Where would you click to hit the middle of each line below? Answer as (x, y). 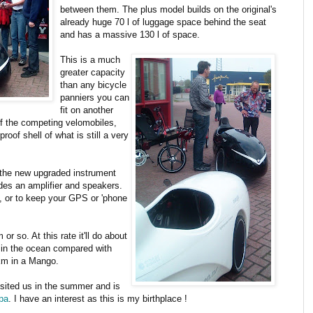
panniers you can (95, 97)
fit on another (87, 110)
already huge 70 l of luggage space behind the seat (163, 22)
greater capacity (93, 72)
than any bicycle (93, 85)
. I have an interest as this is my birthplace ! (98, 298)
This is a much (90, 59)
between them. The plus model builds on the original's (168, 9)
